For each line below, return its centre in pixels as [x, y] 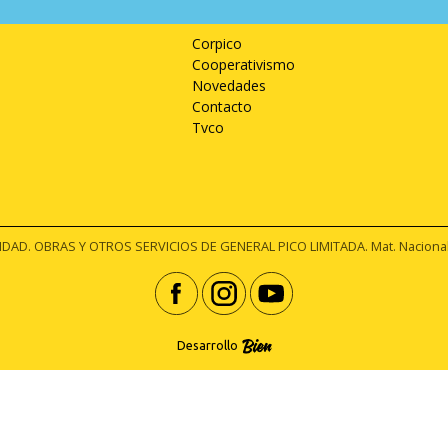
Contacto [222, 106]
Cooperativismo [244, 64]
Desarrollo [207, 345]
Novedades [229, 85]
